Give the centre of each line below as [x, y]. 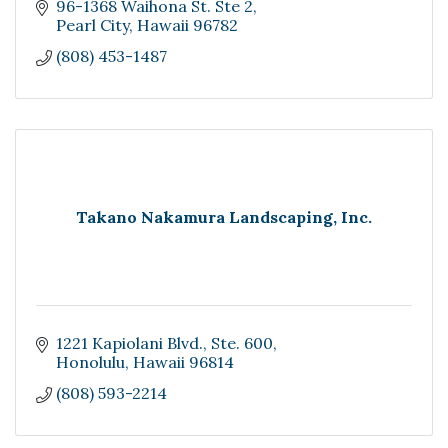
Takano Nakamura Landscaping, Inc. [224, 217]
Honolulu [90, 362]
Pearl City [92, 25]
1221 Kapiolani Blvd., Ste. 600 [164, 343]
